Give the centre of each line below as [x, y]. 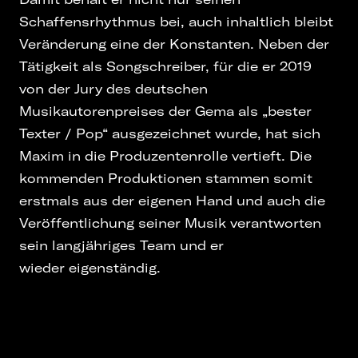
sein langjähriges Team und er [121, 245]
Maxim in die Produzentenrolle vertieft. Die [165, 155]
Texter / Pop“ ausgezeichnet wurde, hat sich [170, 133]
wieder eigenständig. [90, 267]
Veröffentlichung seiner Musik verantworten [170, 223]
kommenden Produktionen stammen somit [166, 178]
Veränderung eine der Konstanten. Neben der [174, 44]
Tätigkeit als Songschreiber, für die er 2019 [165, 66]
